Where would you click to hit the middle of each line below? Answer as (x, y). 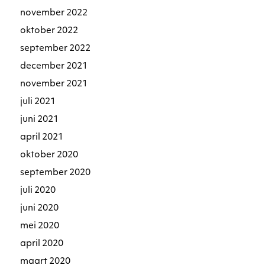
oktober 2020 (49, 155)
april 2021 (42, 137)
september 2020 (56, 173)
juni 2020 (40, 208)
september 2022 (56, 49)
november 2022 (54, 13)
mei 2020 (40, 226)
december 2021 (54, 66)
